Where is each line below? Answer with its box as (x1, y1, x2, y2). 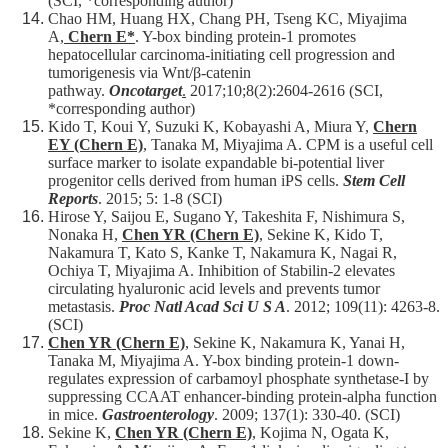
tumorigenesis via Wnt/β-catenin (48, 64, 251, 82)
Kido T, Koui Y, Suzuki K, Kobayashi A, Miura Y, (48, 118, 373, 136)
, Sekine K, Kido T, (259, 226, 383, 244)
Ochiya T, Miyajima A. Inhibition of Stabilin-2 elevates (48, 262, 395, 280)
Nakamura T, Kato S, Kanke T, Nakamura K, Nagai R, (48, 244, 397, 262)
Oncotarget (109, 82, 182, 100)
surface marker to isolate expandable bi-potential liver (48, 154, 384, 172)
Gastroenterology (102, 406, 214, 424)
